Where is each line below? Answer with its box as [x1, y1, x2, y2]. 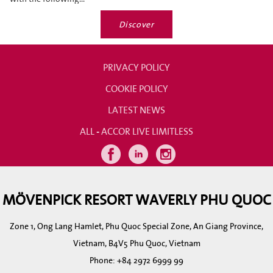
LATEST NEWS [108, 102, 165, 118]
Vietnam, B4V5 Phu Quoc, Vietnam [73, 236, 200, 250]
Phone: [90, 253, 117, 267]
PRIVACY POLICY [103, 59, 170, 75]
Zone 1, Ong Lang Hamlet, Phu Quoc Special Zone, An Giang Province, [10, 219, 263, 233]
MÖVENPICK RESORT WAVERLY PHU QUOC [2, 188, 271, 211]
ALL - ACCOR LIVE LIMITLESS [80, 123, 193, 139]
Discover [119, 18, 154, 31]
